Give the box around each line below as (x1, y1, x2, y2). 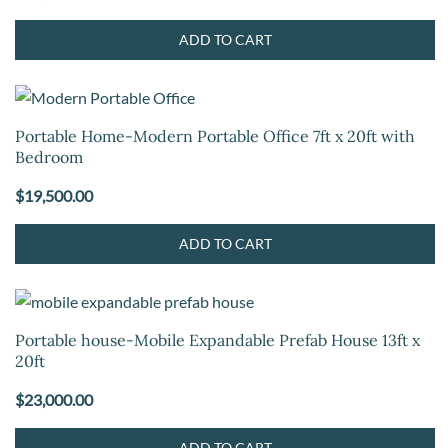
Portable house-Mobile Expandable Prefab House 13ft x (15, 330, 420, 350)
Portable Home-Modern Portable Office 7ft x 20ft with (15, 126, 415, 146)
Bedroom (15, 147, 83, 167)
